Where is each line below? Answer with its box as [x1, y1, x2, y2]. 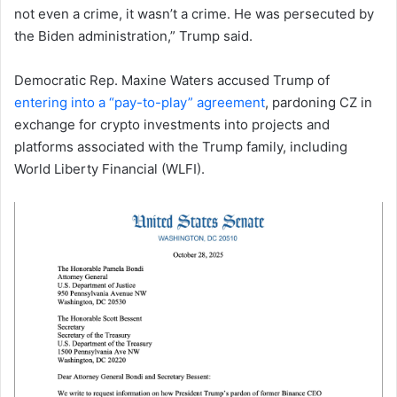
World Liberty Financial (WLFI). [14, 160, 205, 177]
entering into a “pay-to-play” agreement [14, 93, 265, 111]
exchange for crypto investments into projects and [14, 115, 330, 133]
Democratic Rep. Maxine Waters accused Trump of [14, 71, 330, 89]
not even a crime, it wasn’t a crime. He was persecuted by [14, 4, 374, 22]
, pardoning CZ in [265, 93, 372, 111]
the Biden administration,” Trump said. [14, 27, 253, 44]
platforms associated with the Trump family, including [14, 137, 347, 155]
